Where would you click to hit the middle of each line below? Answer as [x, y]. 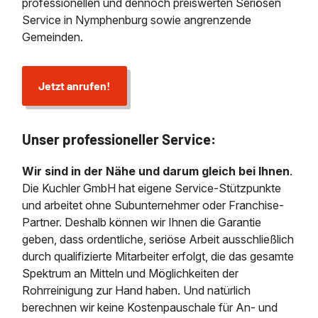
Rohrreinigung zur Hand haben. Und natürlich [137, 291]
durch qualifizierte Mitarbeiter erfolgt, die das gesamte [158, 257]
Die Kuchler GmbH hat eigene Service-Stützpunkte [152, 188]
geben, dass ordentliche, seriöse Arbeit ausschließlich [158, 240]
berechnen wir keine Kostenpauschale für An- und [150, 308]
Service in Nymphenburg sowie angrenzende [137, 20]
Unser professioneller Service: [119, 139]
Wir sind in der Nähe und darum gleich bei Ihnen [156, 171]
